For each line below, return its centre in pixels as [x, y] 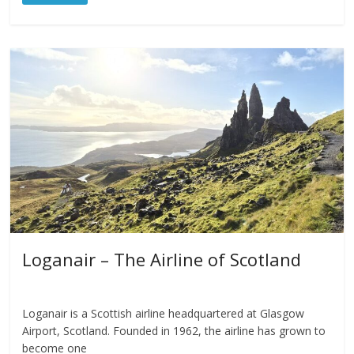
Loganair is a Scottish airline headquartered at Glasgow [164, 314]
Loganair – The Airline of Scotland [162, 260]
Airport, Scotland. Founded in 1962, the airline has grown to [174, 331]
